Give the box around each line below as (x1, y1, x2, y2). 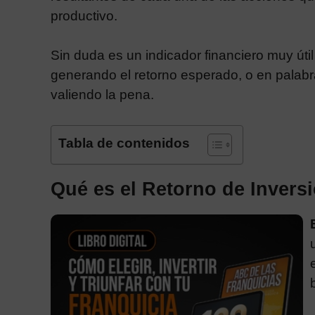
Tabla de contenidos (58, 135, 190, 150)
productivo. (51, 8, 117, 23)
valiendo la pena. (51, 87, 154, 102)
